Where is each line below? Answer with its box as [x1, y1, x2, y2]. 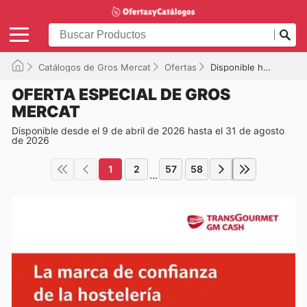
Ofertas [164, 61, 197, 73]
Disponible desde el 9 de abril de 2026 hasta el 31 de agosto [12, 124, 284, 136]
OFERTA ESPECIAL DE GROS [12, 84, 230, 104]
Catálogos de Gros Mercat [38, 61, 151, 73]
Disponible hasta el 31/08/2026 [210, 61, 263, 73]
